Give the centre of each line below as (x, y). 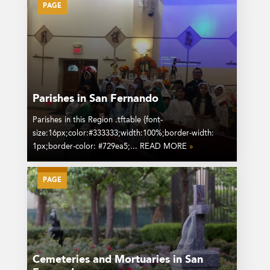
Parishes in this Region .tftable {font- (97, 121)
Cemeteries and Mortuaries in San (118, 259)
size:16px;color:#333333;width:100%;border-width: (123, 134)
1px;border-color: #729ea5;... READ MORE (111, 147)
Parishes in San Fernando (95, 99)
